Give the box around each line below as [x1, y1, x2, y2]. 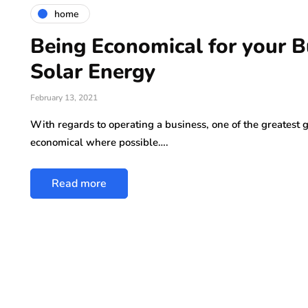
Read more [52, 176, 107, 192]
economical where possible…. [30, 135, 168, 150]
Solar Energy [30, 58, 155, 87]
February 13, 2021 [30, 92, 98, 104]
